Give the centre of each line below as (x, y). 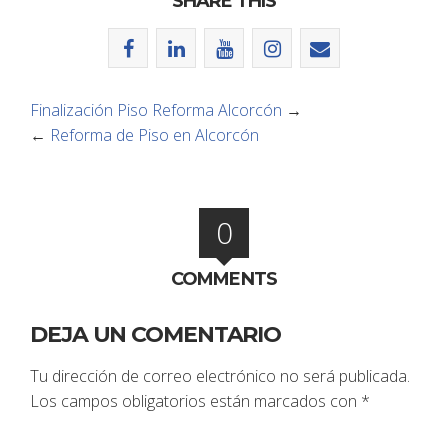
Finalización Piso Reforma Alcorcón (156, 109)
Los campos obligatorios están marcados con (195, 400)
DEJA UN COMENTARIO (156, 334)
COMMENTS (224, 278)
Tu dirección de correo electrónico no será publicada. (220, 375)
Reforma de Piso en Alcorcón (154, 134)
